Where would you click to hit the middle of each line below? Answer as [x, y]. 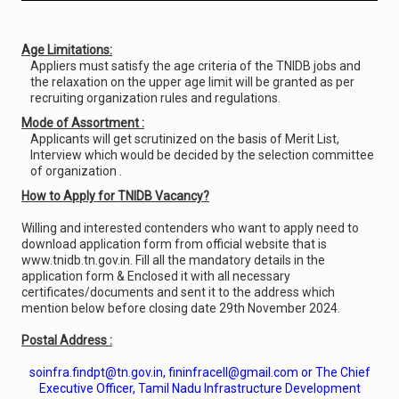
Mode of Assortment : [83, 123]
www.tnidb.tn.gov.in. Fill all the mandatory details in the [173, 260]
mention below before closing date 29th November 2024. [181, 308]
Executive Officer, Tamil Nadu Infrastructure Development [199, 388]
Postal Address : [67, 340]
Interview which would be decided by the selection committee [202, 155]
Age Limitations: [67, 50]
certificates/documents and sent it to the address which [178, 292]
